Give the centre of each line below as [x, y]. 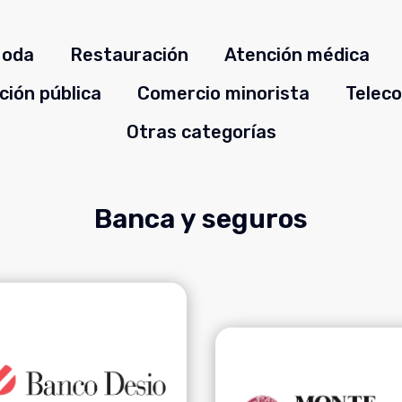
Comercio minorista [223, 93]
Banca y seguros [201, 218]
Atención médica [297, 54]
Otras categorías [201, 131]
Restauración [129, 54]
